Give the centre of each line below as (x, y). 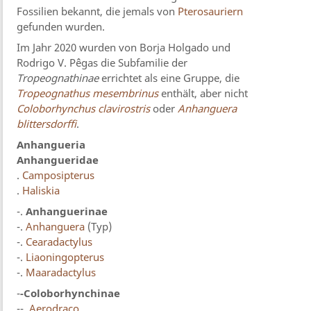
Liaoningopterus (65, 257)
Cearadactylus (59, 242)
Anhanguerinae (67, 211)
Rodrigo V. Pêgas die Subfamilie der (102, 63)
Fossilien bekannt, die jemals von (98, 11)
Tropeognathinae (58, 78)
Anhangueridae (58, 160)
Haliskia (41, 191)
